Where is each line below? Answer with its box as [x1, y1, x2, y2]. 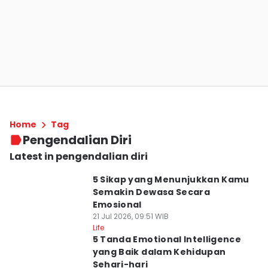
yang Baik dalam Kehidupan [92, 246, 226, 258]
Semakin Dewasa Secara [92, 186, 211, 198]
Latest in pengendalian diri [10, 150, 148, 163]
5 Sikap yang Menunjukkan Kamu [92, 173, 249, 185]
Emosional [92, 199, 142, 211]
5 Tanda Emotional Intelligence [92, 233, 242, 245]
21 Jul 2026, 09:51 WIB [92, 211, 169, 221]
